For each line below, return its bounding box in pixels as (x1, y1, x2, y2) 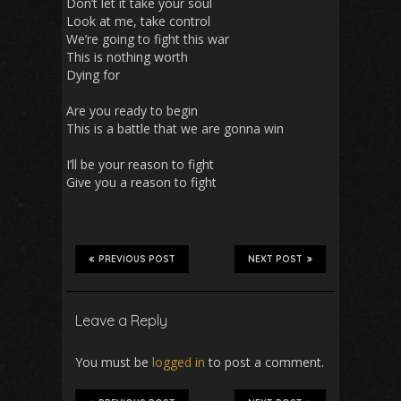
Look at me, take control (66, 12, 210, 30)
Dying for (66, 65, 120, 83)
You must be (75, 353, 152, 371)
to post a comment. (205, 353, 324, 371)
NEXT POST (248, 252, 303, 265)
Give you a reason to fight (66, 173, 217, 191)
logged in (152, 353, 205, 371)
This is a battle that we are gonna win (66, 119, 284, 137)
